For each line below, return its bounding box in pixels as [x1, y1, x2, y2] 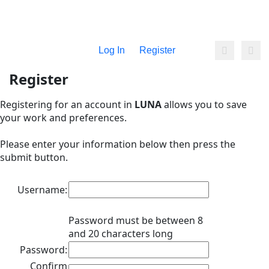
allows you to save [162, 98, 247, 111]
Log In [98, 45, 125, 55]
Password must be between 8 [68, 214, 203, 227]
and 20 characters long [68, 227, 173, 240]
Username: [17, 183, 67, 196]
